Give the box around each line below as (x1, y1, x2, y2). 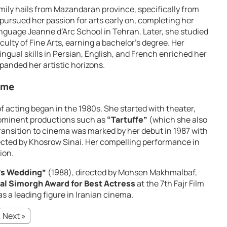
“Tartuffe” (107, 113, 147, 125)
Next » (3, 210, 26, 221)
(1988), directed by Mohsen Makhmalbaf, (46, 166, 197, 178)
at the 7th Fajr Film (135, 177, 204, 189)
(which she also (147, 113, 207, 125)
